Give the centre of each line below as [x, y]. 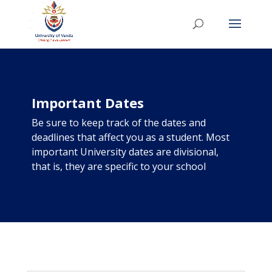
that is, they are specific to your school [118, 166]
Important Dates [87, 103]
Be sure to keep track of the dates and [118, 123]
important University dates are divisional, [125, 152]
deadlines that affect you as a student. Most [130, 137]
